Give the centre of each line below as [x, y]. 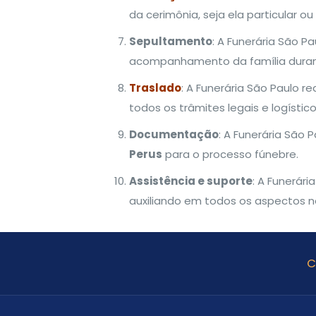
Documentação [174, 134]
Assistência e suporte [190, 181]
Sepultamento [170, 41]
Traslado [155, 88]
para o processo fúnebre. [230, 154]
